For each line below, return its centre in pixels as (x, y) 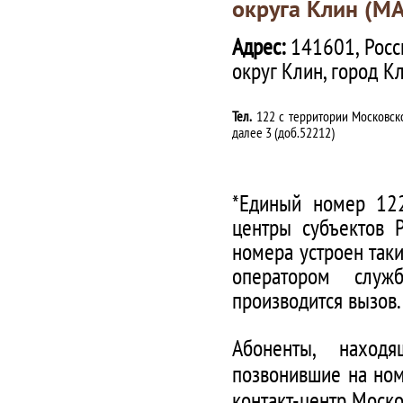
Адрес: (262, 45)
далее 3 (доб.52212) (283, 132)
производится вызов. (317, 299)
